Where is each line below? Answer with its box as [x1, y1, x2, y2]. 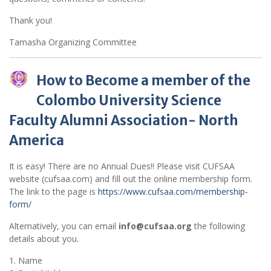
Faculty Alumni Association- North [9, 111, 238, 129]
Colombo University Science [36, 91, 221, 109]
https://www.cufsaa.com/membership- [98, 185, 248, 197]
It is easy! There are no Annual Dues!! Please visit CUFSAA [9, 160, 235, 172]
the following [192, 220, 245, 232]
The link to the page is [9, 185, 98, 197]
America [9, 131, 64, 149]
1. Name [9, 254, 42, 266]
